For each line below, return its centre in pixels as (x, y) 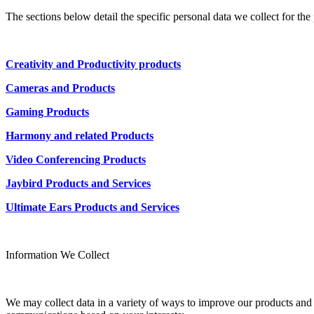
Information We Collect (57, 254)
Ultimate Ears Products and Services (93, 207)
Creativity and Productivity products (93, 64)
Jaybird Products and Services (78, 183)
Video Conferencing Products (76, 159)
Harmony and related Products (80, 135)
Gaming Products (47, 111)
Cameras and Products (60, 88)
